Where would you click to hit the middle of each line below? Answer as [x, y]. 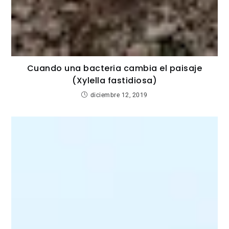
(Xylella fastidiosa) [114, 80]
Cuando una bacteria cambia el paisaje [114, 68]
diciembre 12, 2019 [119, 95]
